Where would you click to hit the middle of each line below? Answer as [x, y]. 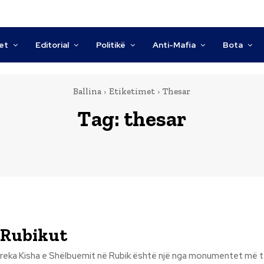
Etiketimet [132, 91]
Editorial [52, 45]
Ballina [87, 91]
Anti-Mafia [174, 45]
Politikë [111, 45]
